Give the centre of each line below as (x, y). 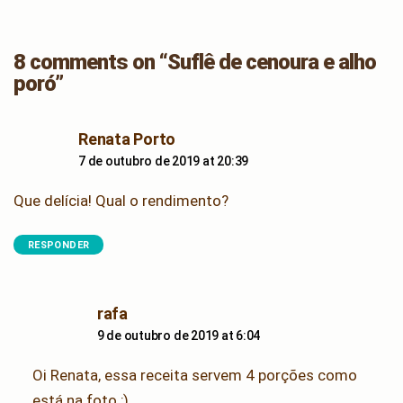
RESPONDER (59, 245)
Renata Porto (127, 139)
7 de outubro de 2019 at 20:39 (164, 161)
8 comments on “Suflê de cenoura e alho (195, 62)
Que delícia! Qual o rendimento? (121, 200)
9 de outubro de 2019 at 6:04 (179, 335)
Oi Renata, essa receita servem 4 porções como (194, 375)
